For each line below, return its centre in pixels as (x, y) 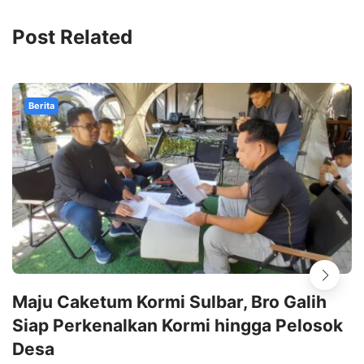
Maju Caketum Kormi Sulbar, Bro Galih (169, 302)
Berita (41, 105)
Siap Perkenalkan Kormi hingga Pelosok (178, 326)
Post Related (72, 37)
